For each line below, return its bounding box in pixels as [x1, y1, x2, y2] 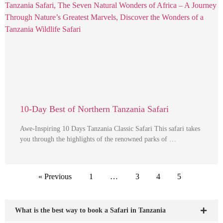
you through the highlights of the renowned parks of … [20, 135, 176, 143]
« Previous [38, 172, 72, 181]
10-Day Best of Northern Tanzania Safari [20, 104, 169, 114]
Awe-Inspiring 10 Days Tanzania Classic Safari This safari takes [20, 125, 200, 132]
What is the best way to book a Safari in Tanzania [15, 207, 166, 215]
